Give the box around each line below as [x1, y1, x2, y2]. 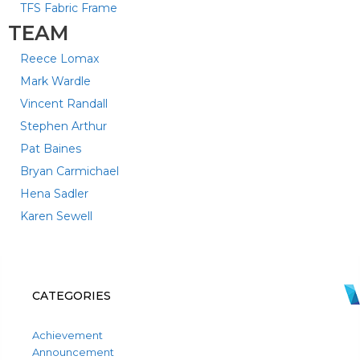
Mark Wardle [20, 74, 91, 88]
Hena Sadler [20, 186, 88, 201]
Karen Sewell [20, 209, 92, 223]
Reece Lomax [20, 51, 99, 66]
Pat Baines [20, 141, 81, 156]
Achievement [32, 329, 103, 342]
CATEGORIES [32, 288, 111, 303]
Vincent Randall [20, 96, 108, 111]
